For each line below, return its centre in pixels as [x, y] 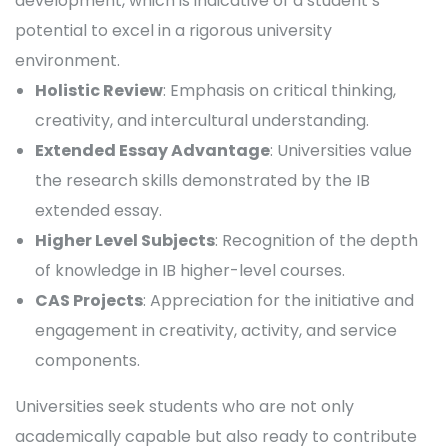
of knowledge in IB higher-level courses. [190, 270]
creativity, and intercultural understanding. [202, 120]
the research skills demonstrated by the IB [202, 180]
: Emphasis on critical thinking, [279, 90]
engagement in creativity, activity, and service [216, 330]
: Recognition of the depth [316, 240]
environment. [67, 60]
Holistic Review [99, 90]
